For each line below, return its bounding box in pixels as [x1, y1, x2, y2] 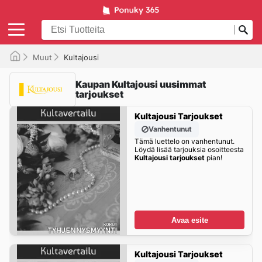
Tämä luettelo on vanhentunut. [134, 137, 235, 146]
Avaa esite [171, 215, 208, 225]
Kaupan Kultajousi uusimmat [75, 78, 206, 90]
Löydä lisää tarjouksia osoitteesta [134, 145, 244, 154]
